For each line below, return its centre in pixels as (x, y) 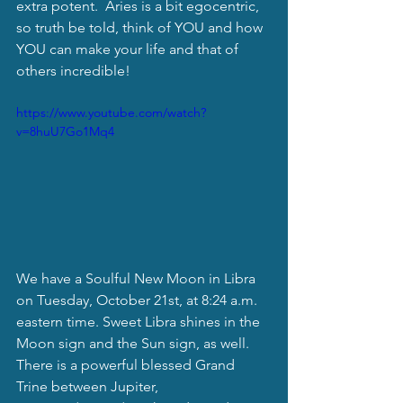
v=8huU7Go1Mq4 (65, 131)
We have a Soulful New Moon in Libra (138, 279)
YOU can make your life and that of (129, 49)
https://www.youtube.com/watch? (111, 112)
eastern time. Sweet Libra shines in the (140, 322)
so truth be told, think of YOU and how (141, 27)
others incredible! (73, 70)
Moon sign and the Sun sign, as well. (134, 344)
